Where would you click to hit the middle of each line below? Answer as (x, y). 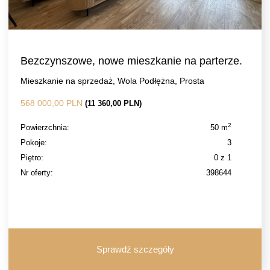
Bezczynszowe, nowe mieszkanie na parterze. (131, 61)
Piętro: (32, 158)
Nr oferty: (37, 173)
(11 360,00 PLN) (113, 103)
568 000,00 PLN (53, 103)
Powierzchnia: (45, 127)
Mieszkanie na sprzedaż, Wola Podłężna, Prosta (112, 81)
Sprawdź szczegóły (135, 249)
